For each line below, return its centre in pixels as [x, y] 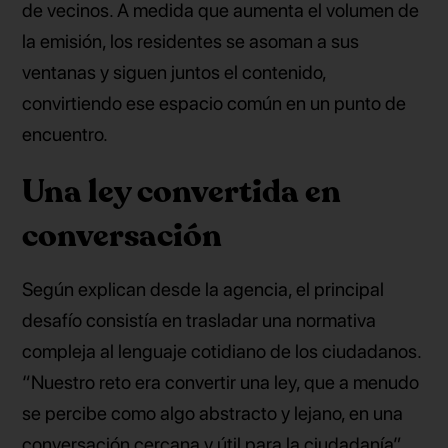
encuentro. [65, 135]
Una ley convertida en [182, 191]
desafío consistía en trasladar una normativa [199, 320]
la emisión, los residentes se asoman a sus [191, 42]
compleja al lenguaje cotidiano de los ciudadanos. [222, 351]
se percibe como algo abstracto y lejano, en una [213, 413]
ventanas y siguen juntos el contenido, [174, 73]
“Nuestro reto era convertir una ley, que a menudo [221, 382]
